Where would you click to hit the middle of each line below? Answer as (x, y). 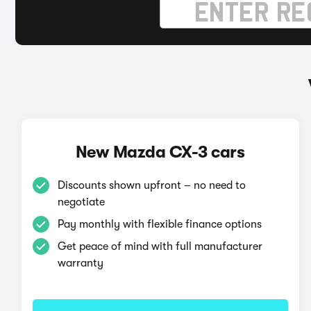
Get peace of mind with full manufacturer (160, 246)
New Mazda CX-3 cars (160, 152)
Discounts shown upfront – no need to (151, 185)
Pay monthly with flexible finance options (159, 224)
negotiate (81, 202)
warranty (80, 263)
